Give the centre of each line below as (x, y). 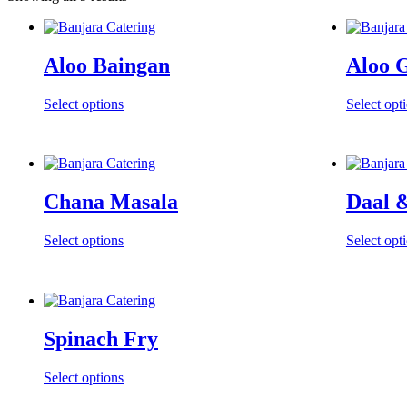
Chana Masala (111, 202)
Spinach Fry (101, 339)
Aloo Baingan (107, 65)
